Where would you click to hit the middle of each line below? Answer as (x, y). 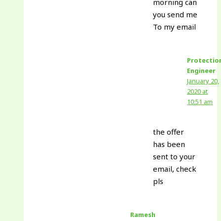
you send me (175, 14)
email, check (175, 168)
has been (169, 144)
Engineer (202, 70)
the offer (169, 131)
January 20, (203, 81)
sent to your (174, 156)
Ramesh (143, 214)
